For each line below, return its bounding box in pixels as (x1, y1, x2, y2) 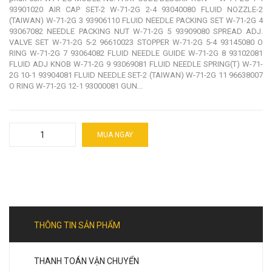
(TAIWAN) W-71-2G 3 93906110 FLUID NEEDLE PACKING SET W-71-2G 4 (9, 16, 263, 25)
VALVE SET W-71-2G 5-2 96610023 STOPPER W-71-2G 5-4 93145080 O (9, 38, 263, 47)
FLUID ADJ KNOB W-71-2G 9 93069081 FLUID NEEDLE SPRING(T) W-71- (9, 59, 263, 69)
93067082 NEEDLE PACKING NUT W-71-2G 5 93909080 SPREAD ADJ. (9, 27, 263, 36)
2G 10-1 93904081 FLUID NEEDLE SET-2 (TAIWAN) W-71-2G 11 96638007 (9, 70, 263, 80)
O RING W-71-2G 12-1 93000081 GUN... (9, 81, 143, 91)
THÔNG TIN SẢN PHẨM (34, 220, 120, 231)
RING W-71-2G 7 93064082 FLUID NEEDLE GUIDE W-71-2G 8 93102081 (9, 49, 263, 58)
